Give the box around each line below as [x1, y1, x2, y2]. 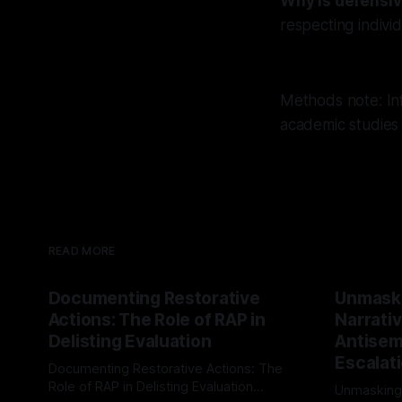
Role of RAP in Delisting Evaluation [48, 379, 253, 395]
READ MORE [48, 244, 116, 258]
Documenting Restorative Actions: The [48, 361, 283, 377]
